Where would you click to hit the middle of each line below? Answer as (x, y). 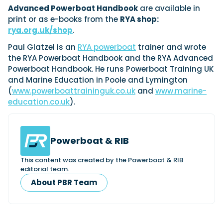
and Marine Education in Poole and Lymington (98, 80)
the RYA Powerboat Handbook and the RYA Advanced (111, 58)
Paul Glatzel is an (43, 47)
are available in (169, 8)
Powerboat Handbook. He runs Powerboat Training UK (111, 69)
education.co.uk (39, 102)
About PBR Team (64, 183)
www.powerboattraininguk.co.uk (74, 91)
